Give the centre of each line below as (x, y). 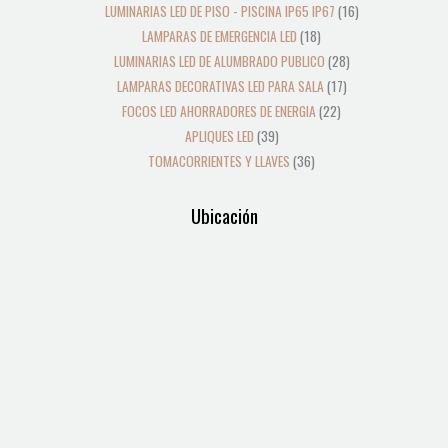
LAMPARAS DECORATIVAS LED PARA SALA (220, 86)
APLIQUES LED (219, 136)
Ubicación (224, 216)
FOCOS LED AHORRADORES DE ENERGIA (219, 111)
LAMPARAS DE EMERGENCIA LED (219, 36)
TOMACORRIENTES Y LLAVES (219, 161)
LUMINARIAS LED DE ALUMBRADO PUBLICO (219, 61)
